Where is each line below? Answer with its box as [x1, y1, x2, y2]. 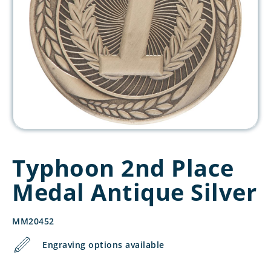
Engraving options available [42, 239, 165, 250]
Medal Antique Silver [12, 176, 256, 207]
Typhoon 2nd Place [12, 152, 234, 183]
